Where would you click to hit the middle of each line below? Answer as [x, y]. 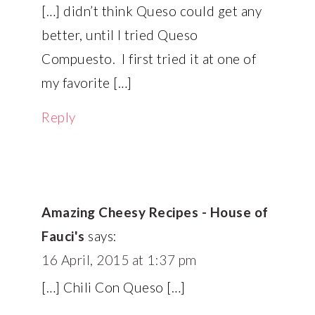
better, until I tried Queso [120, 34]
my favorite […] [87, 82]
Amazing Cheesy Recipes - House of [155, 212]
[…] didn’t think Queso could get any [152, 11]
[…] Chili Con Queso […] [114, 287]
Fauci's [63, 236]
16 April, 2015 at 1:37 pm [119, 259]
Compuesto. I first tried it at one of [149, 58]
